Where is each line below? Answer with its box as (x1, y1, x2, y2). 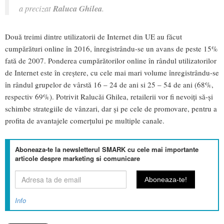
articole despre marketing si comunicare (15, 153, 140, 163)
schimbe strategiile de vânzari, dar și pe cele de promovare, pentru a (5, 103, 217, 114)
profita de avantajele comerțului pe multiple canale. (5, 115, 164, 126)
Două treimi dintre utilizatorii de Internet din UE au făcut (5, 31, 182, 42)
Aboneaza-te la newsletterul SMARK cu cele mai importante (15, 144, 198, 154)
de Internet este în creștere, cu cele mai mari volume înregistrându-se (5, 67, 219, 78)
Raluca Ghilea (53, 2, 102, 14)
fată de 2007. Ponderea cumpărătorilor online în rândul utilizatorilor (5, 55, 216, 66)
